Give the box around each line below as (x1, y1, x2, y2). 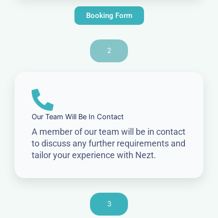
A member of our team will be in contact (32, 126, 185, 137)
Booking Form (86, 11, 132, 20)
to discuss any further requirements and (32, 138, 185, 148)
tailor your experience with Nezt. (32, 149, 156, 160)
